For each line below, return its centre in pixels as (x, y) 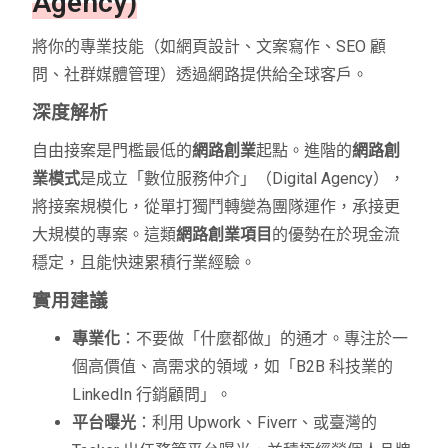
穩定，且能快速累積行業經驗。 (144, 263)
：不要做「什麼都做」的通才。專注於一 (264, 339)
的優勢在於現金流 (336, 235)
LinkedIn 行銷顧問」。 (152, 395)
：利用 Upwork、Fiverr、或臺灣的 (257, 423)
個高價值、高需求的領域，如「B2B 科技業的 (233, 367)
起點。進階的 (304, 151)
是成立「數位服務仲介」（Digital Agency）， (243, 179)
